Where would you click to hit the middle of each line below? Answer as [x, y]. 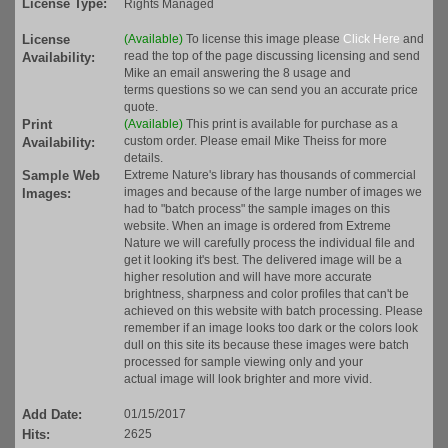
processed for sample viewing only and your [243, 362]
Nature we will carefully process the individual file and [269, 243]
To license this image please [264, 39]
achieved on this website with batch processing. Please [273, 311]
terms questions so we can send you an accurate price [271, 90]
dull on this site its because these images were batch [266, 345]
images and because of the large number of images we [273, 192]
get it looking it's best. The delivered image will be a [263, 260]
